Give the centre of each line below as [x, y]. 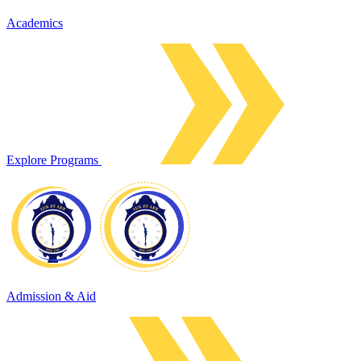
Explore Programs [54, 160]
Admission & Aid [51, 296]
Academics [35, 23]
